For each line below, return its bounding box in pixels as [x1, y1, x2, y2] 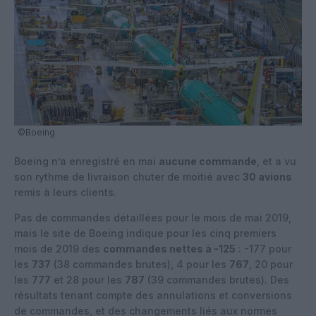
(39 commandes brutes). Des [145, 273, 289, 286]
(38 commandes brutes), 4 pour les [51, 257, 229, 270]
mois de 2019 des [14, 242, 103, 255]
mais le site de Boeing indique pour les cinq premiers [14, 226, 276, 239]
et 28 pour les [51, 273, 125, 286]
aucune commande [159, 154, 257, 167]
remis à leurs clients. [14, 186, 116, 198]
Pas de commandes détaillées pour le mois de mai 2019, [14, 211, 291, 224]
